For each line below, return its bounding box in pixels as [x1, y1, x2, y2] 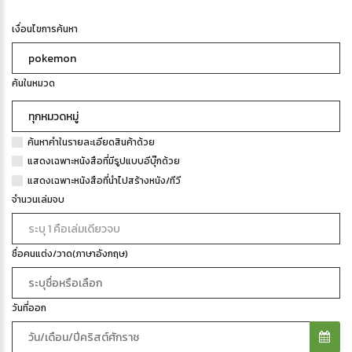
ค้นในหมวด [12, 76, 55, 91]
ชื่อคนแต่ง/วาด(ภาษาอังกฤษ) [12, 247, 128, 262]
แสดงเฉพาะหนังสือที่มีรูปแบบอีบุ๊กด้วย [27, 154, 180, 169]
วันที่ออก [12, 301, 46, 316]
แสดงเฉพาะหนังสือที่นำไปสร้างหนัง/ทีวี [27, 174, 181, 189]
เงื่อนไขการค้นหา [12, 22, 78, 37]
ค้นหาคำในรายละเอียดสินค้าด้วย [27, 134, 155, 149]
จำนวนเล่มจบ [12, 192, 64, 207]
